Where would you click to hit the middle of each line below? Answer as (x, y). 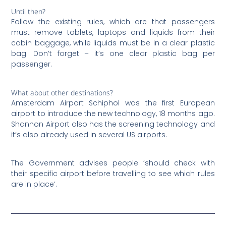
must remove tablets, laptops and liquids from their (113, 33)
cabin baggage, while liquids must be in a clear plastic (113, 43)
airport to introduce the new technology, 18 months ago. (113, 114)
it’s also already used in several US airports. (89, 135)
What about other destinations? (62, 93)
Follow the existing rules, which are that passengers (113, 22)
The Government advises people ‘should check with (113, 163)
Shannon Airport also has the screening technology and (113, 124)
